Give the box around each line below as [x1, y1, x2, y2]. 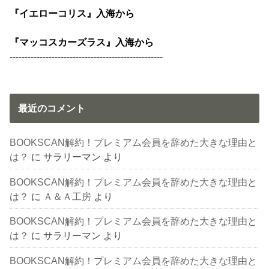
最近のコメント [17, 103, 85, 114]
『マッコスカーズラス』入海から [10, 37, 154, 48]
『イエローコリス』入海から [10, 8, 135, 19]
